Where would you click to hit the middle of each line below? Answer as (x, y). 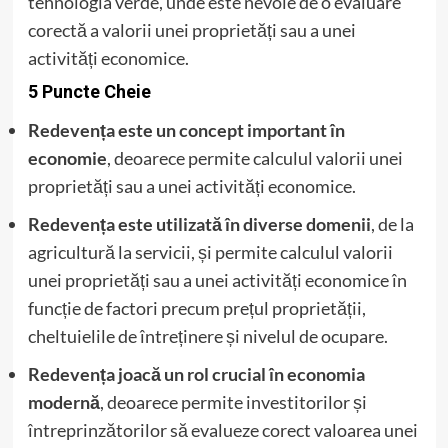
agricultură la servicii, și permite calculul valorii (210, 252)
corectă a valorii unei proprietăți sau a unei (191, 30)
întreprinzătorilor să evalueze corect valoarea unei (222, 430)
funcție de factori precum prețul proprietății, (196, 308)
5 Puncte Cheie (89, 92)
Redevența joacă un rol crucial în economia (196, 374)
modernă (63, 402)
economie (67, 158)
